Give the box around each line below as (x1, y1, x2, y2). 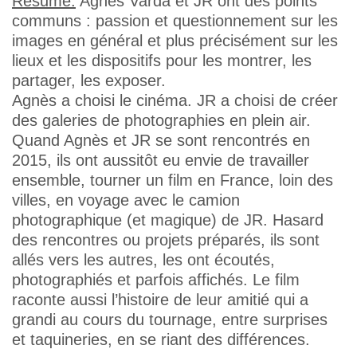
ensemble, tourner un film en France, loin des (12, 171, 333, 189)
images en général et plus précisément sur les (12, 32, 338, 49)
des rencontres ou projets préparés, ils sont (12, 231, 320, 249)
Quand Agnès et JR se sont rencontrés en (12, 131, 310, 149)
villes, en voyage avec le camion (12, 191, 240, 209)
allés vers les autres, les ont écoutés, (12, 251, 275, 269)
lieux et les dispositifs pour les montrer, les (12, 52, 312, 69)
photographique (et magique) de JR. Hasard (12, 211, 324, 229)
